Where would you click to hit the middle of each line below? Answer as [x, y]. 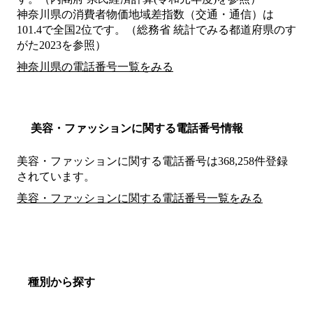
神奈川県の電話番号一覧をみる [95, 67]
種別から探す [61, 282]
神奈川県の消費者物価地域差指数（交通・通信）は [145, 15]
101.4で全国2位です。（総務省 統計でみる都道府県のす [156, 30]
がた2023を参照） [61, 45]
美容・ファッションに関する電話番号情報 [137, 129]
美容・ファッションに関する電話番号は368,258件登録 [152, 161]
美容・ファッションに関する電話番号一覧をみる [140, 198]
